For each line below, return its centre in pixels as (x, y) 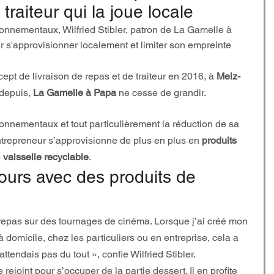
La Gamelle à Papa (75, 93)
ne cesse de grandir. (161, 93)
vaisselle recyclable (46, 157)
